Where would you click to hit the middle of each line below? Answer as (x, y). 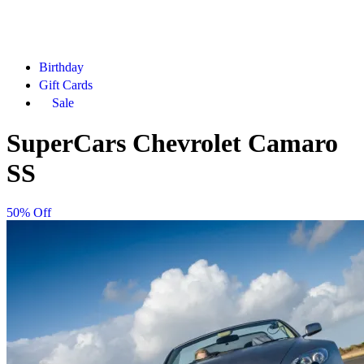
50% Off (29, 213)
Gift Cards (66, 85)
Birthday (61, 67)
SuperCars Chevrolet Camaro (172, 143)
